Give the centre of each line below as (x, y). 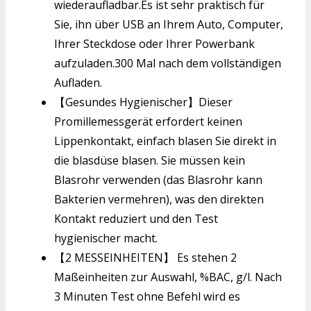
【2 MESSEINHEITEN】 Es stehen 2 (145, 257)
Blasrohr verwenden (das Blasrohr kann (158, 179)
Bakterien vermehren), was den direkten (159, 199)
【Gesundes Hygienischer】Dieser (143, 102)
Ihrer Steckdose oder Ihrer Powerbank (154, 43)
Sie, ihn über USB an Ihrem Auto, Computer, (169, 24)
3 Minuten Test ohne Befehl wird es (147, 296)
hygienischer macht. (106, 238)
